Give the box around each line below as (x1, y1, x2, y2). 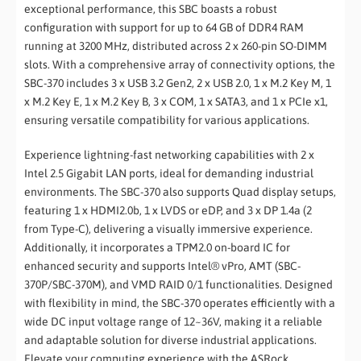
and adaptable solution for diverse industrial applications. (24, 334, 317, 347)
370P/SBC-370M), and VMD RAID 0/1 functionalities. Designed (24, 278, 333, 292)
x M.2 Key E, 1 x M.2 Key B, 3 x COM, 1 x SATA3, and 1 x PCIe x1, (24, 95, 328, 109)
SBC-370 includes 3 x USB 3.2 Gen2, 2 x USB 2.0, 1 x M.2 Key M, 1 (24, 77, 331, 90)
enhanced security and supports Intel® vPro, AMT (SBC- (24, 259, 301, 273)
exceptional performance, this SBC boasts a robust (24, 2, 277, 16)
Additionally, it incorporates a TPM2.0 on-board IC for (24, 241, 290, 255)
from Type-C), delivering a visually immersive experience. (24, 222, 313, 236)
